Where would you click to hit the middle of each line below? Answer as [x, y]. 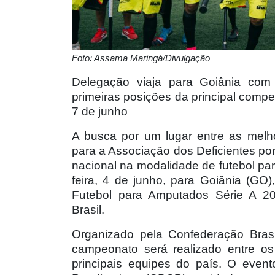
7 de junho [100, 111]
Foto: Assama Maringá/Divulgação [141, 58]
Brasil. [88, 209]
